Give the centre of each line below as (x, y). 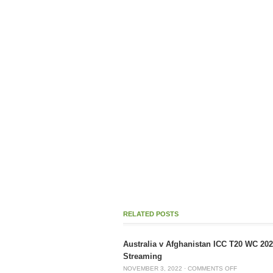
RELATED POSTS (151, 214)
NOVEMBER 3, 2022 (153, 268)
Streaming (143, 256)
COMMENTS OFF (212, 268)
